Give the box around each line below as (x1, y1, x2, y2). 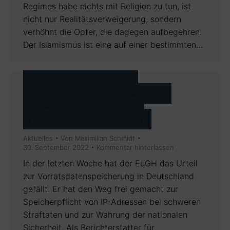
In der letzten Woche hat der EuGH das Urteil (23, 158, 198, 168)
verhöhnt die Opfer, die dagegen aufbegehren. (23, 27, 202, 37)
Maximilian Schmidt (75, 134, 135, 142)
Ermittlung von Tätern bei (26, 103, 142, 114)
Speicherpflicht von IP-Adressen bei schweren (23, 197, 201, 207)
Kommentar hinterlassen (97, 143, 174, 151)
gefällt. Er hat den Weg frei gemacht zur (23, 184, 178, 194)
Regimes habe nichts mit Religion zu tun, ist (23, 1, 191, 11)
